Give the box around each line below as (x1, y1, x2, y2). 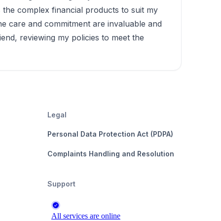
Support (47, 180, 75, 188)
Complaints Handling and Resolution (47, 149, 174, 158)
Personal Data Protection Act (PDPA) (47, 130, 173, 138)
